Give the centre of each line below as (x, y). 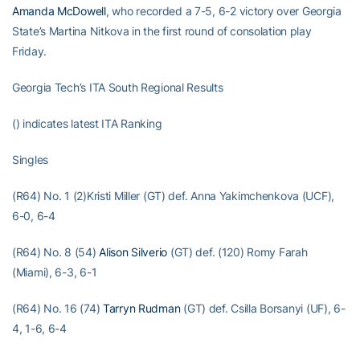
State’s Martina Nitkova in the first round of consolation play (162, 31)
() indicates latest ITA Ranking (87, 123)
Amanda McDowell (59, 11)
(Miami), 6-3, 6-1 (55, 272)
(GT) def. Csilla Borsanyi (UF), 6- (263, 308)
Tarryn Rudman (141, 308)
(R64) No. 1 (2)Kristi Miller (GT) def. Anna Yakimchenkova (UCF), (174, 196)
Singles (31, 160)
